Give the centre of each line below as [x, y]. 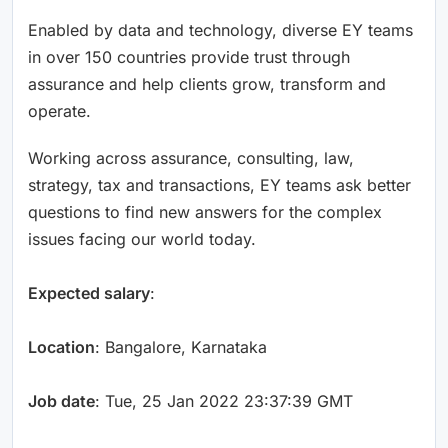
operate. [59, 110]
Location [61, 346]
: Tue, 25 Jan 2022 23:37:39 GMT [224, 400]
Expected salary [89, 292]
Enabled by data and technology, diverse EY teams [220, 29]
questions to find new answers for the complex [205, 211]
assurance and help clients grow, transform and [207, 83]
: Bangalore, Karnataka [181, 346]
